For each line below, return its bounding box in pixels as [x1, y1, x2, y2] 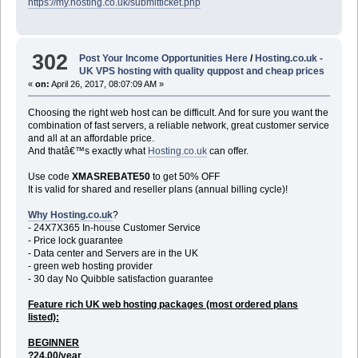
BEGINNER [27, 336, 79, 348]
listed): [27, 311, 59, 323]
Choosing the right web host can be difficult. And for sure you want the [27, 106, 328, 118]
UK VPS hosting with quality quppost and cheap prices [79, 65, 325, 77]
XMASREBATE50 [71, 170, 150, 182]
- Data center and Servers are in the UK [27, 247, 198, 259]
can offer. [206, 145, 249, 157]
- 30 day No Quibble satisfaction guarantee [27, 272, 213, 284]
